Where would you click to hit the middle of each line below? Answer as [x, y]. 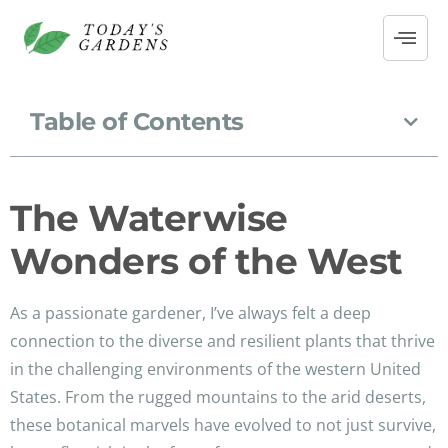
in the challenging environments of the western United [215, 369]
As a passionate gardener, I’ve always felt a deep [190, 313]
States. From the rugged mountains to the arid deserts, [218, 397]
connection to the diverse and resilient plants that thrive [222, 341]
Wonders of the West [206, 261]
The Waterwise [149, 218]
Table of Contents [137, 122]
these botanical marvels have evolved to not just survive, [223, 425]
